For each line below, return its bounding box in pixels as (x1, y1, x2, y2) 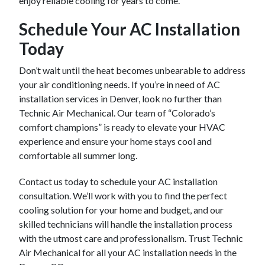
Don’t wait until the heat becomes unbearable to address (19, 64, 245, 76)
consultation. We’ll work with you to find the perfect (19, 190, 227, 201)
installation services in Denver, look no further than (19, 93, 222, 104)
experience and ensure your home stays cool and (19, 135, 212, 147)
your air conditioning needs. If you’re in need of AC (19, 79, 220, 90)
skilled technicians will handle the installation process (19, 218, 232, 230)
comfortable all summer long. (19, 150, 137, 161)
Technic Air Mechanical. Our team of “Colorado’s (19, 107, 215, 118)
